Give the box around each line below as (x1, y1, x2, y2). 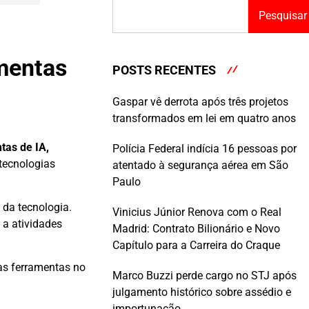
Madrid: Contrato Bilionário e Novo (112, 222, 280, 236)
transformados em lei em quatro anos (112, 112, 296, 126)
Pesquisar (259, 8, 307, 22)
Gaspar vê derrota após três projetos (112, 95, 288, 109)
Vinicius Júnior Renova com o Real (112, 206, 281, 219)
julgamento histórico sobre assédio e (112, 286, 291, 299)
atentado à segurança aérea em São (112, 159, 288, 172)
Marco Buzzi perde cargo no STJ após (112, 269, 297, 283)
